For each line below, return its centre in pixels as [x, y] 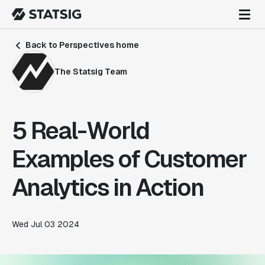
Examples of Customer [129, 159]
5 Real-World [80, 131]
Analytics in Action [108, 188]
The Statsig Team [91, 71]
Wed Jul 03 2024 [46, 224]
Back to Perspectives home [81, 45]
